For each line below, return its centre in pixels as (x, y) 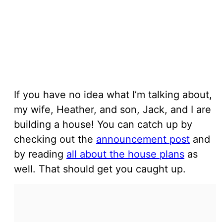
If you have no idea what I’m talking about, (113, 94)
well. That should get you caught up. (101, 169)
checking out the (55, 139)
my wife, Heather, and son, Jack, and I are (112, 109)
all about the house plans (125, 154)
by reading (40, 154)
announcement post (143, 139)
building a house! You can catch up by (103, 124)
